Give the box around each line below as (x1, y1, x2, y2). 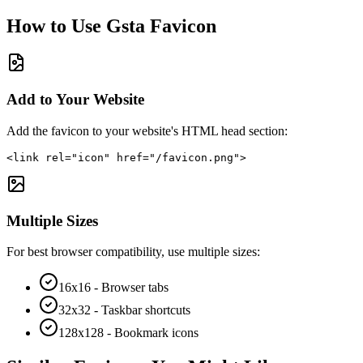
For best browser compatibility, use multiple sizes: (6, 245, 260, 259)
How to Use (6, 15, 106, 36)
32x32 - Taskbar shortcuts (58, 303, 190, 318)
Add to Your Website (6, 91, 144, 109)
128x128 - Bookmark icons (58, 326, 199, 340)
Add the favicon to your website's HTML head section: (6, 123, 288, 138)
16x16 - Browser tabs (58, 280, 169, 295)
